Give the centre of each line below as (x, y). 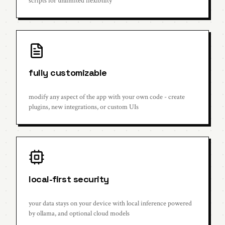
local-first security (69, 179)
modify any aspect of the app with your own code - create (107, 97)
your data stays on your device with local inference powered (110, 203)
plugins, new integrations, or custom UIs (84, 107)
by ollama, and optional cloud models (79, 213)
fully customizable (68, 73)
